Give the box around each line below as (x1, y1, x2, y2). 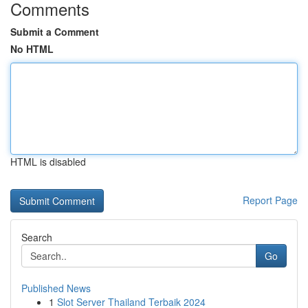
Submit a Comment (10, 25, 99, 38)
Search (21, 230, 52, 244)
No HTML (10, 42, 54, 56)
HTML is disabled (10, 155, 86, 168)
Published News (21, 281, 91, 295)
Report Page (243, 193, 298, 207)
